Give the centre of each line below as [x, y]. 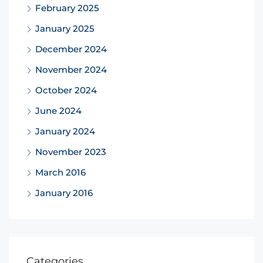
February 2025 [67, 8]
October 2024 [66, 90]
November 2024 [71, 69]
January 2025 [65, 28]
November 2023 [71, 151]
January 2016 [64, 193]
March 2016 [60, 172]
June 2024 [58, 110]
